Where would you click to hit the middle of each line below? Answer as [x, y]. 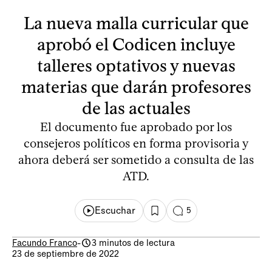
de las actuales [136, 108]
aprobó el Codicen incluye [136, 44]
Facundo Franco [45, 243]
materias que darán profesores [136, 87]
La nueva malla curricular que [136, 23]
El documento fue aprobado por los [136, 127]
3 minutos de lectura [133, 243]
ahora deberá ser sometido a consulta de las [136, 159]
